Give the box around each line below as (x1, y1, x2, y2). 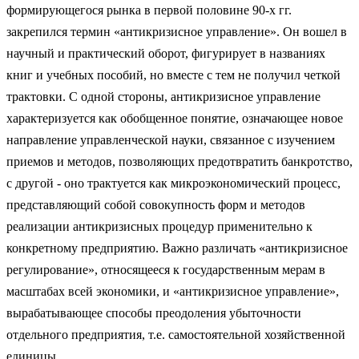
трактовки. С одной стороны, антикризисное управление (6, 89, 321, 103)
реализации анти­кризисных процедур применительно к (6, 219, 313, 233)
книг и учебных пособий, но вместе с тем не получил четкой (6, 67, 341, 82)
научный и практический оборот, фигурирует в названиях (6, 46, 325, 60)
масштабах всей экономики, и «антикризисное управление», (6, 284, 339, 298)
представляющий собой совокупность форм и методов (6, 197, 305, 212)
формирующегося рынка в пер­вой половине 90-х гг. (6, 2, 292, 17)
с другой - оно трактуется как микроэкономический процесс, (6, 175, 341, 190)
